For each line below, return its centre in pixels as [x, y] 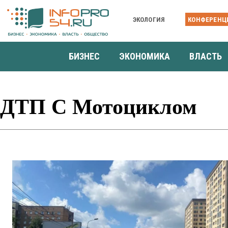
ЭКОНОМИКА [145, 56]
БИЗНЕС [84, 56]
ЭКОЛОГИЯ [149, 19]
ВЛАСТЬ [206, 56]
